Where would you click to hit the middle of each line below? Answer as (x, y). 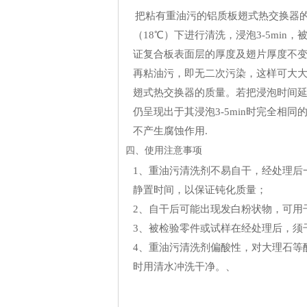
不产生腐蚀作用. (170, 131)
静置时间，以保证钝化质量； (200, 190)
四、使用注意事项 (164, 150)
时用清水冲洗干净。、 (184, 267)
